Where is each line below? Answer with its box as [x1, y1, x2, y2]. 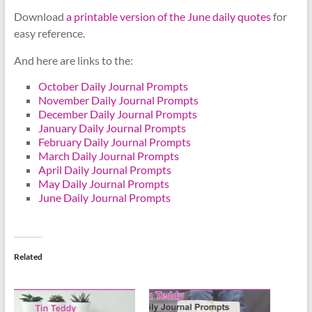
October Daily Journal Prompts [38, 79, 188, 93]
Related [13, 251, 42, 263]
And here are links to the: [13, 54, 133, 68]
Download [13, 10, 66, 24]
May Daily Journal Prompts [38, 177, 169, 191]
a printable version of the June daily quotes [65, 10, 271, 24]
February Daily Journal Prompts [38, 135, 191, 149]
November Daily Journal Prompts [38, 93, 198, 107]
